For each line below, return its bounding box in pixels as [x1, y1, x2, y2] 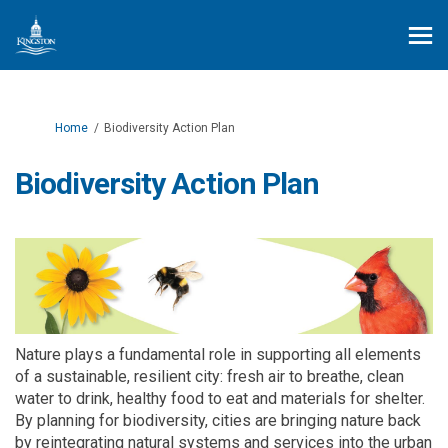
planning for [37, 410, 119, 430]
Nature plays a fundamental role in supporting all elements [15, 344, 421, 364]
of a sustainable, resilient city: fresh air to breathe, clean [15, 366, 404, 386]
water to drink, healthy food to [15, 388, 226, 408]
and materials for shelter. [248, 388, 425, 408]
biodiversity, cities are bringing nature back [119, 410, 421, 430]
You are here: [14, 120, 87, 134]
